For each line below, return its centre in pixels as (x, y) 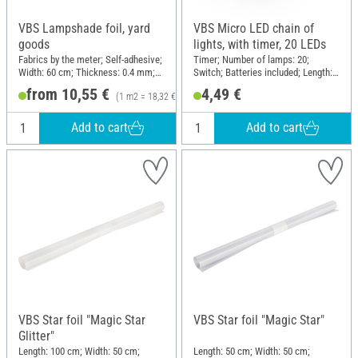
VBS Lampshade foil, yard (84, 28)
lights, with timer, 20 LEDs (260, 44)
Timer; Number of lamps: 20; (251, 60)
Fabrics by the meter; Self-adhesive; (90, 60)
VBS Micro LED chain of (254, 28)
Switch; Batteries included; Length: (263, 73)
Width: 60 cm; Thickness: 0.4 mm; (87, 73)
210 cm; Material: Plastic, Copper (261, 86)
